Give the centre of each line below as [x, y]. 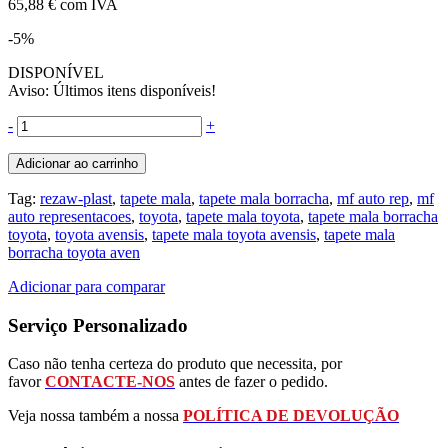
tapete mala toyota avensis [234, 234]
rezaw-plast [76, 198]
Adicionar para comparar [86, 286]
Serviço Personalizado [98, 325]
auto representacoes [69, 216]
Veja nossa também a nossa [95, 416]
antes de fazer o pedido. [251, 382]
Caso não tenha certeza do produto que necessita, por [175, 364]
